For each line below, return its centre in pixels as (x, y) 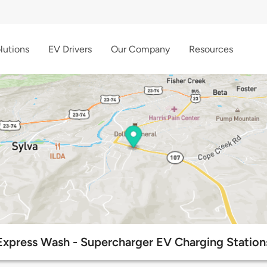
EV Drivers (70, 49)
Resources (211, 49)
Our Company (140, 49)
